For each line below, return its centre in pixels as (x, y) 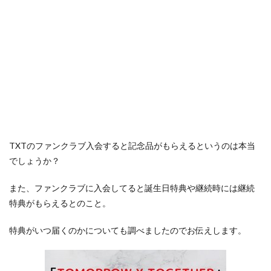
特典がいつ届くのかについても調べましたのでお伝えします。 (128, 230)
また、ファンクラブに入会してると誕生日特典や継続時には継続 (132, 188)
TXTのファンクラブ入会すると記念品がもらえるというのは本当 (132, 145)
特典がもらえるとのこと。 (60, 203)
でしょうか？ (34, 161)
